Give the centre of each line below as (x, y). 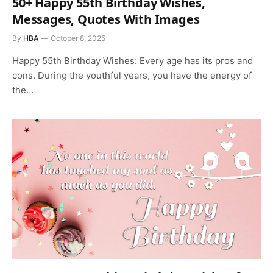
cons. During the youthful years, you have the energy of (132, 75)
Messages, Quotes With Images (106, 19)
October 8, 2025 (78, 38)
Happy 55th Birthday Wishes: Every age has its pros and (133, 60)
